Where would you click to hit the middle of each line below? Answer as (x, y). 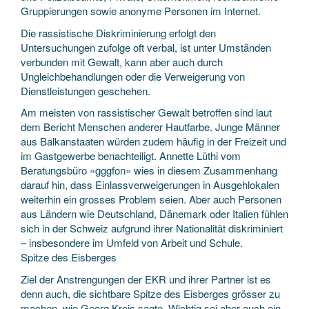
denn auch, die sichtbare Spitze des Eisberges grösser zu (150, 293)
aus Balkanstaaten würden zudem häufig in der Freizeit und (153, 141)
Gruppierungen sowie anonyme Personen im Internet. (141, 11)
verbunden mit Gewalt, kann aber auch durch (122, 61)
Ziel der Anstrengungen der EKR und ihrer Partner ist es (146, 279)
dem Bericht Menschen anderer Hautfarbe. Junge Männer (150, 127)
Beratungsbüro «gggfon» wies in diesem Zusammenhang (149, 170)
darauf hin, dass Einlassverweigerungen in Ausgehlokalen (150, 185)
